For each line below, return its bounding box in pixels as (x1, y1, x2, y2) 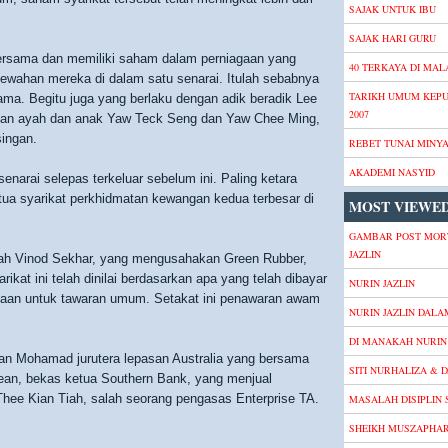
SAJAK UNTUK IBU (349, 2, 436, 16)
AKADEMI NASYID (349, 165, 435, 179)
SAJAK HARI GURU (349, 31, 436, 45)
